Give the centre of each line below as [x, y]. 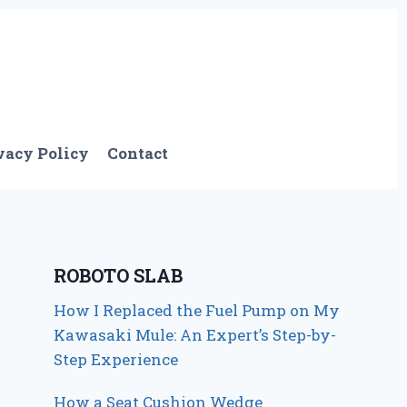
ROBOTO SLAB [119, 276]
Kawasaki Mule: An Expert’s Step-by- [195, 335]
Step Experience [116, 360]
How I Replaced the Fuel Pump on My [197, 311]
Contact [138, 153]
